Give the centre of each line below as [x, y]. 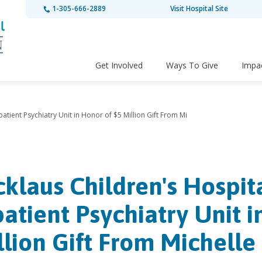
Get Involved [119, 65]
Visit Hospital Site [199, 8]
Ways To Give [192, 65]
